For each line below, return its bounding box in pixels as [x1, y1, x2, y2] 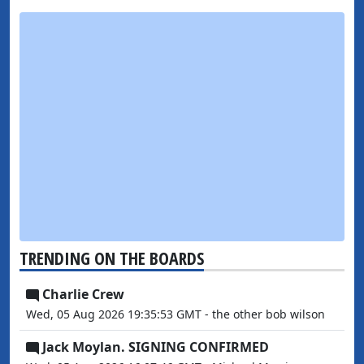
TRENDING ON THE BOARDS [19, 246, 204, 270]
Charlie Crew [42, 285, 124, 303]
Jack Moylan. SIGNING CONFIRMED [42, 338, 269, 356]
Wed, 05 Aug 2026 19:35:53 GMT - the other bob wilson [26, 306, 325, 322]
